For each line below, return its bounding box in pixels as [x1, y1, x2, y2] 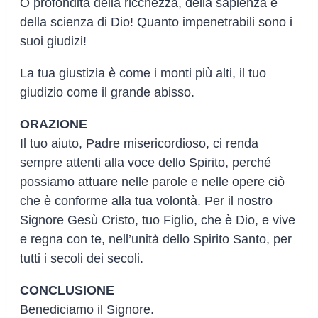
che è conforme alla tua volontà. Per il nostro [20, 193, 273, 208]
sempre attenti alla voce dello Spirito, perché [20, 155, 271, 170]
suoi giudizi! [20, 33, 87, 48]
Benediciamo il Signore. [20, 302, 154, 317]
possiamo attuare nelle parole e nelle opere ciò [20, 174, 285, 189]
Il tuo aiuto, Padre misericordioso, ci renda [20, 136, 258, 150]
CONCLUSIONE [20, 283, 114, 297]
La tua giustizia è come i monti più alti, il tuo [20, 65, 266, 80]
